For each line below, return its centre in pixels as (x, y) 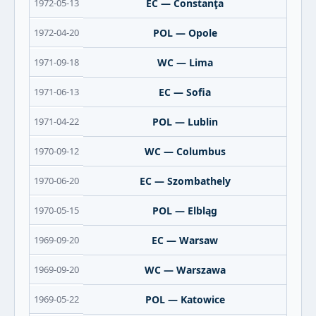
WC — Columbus (185, 151)
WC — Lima (185, 62)
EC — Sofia (185, 92)
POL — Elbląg (185, 211)
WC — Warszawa (185, 270)
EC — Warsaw (185, 240)
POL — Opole (185, 33)
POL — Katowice (185, 299)
